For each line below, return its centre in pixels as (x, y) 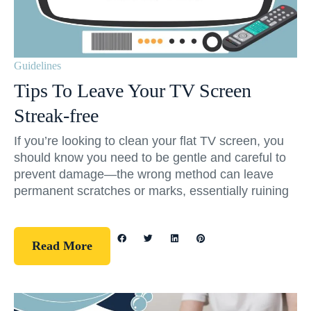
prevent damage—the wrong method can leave (144, 175)
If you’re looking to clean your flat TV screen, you (149, 141)
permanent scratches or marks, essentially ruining (151, 191)
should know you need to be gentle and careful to (150, 158)
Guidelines (37, 66)
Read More (62, 246)
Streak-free (56, 116)
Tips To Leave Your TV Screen (133, 91)
